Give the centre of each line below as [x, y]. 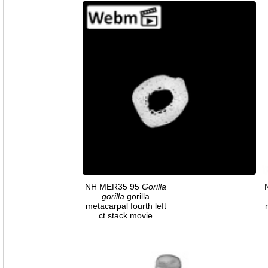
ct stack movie [126, 215]
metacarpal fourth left [126, 205]
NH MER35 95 [113, 186]
